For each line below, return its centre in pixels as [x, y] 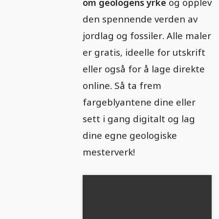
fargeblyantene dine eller [139, 102]
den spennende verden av [140, 19]
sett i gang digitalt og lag [139, 119]
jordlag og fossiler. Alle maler [147, 35]
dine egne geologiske [130, 135]
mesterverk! [109, 152]
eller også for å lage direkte [143, 69]
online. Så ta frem [122, 85]
